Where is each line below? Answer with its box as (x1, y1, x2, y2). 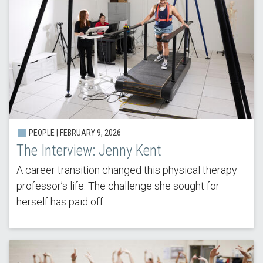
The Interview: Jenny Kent (16, 141, 161, 159)
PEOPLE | (26, 127, 60, 137)
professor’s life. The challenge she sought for (16, 179, 220, 192)
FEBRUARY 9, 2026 (59, 127, 121, 137)
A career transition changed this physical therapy (16, 163, 237, 176)
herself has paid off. (16, 195, 105, 208)
